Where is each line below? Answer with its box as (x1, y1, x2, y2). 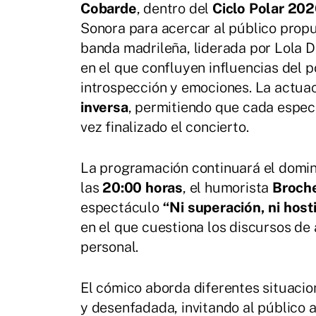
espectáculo (80, 198, 163, 216)
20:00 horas (102, 178, 183, 196)
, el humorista (183, 178, 273, 196)
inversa (80, 98, 128, 116)
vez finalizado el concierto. (80, 118, 249, 135)
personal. (80, 238, 139, 255)
